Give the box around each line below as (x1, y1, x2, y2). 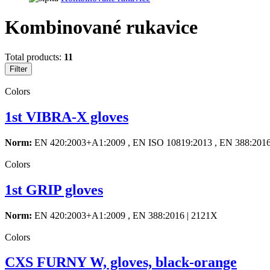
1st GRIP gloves (5, 181, 103, 198)
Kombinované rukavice (5, 16, 198, 39)
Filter (10, 64, 27, 74)
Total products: (5, 51, 64, 62)
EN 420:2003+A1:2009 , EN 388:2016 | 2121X (32, 210, 218, 221)
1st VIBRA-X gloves (5, 108, 128, 125)
